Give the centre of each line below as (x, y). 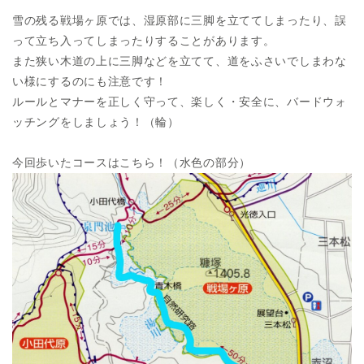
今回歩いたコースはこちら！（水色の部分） (132, 163)
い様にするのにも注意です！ (90, 82)
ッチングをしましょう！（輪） (96, 122)
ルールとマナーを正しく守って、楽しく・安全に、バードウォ (180, 102)
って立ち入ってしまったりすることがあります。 (144, 41)
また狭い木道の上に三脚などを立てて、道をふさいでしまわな (180, 61)
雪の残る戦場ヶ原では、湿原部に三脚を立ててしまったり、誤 (180, 21)
